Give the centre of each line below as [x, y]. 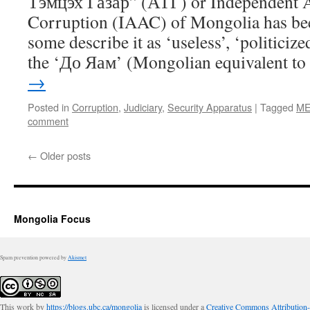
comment [48, 121]
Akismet [77, 257]
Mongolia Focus [52, 219]
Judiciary [143, 107]
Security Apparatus [210, 107]
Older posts [64, 155]
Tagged [277, 107]
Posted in [48, 107]
